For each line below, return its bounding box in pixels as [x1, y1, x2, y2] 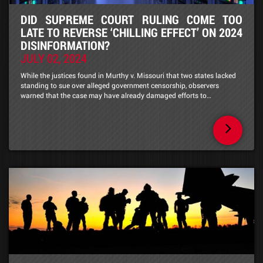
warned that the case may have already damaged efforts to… [21, 90, 211, 100]
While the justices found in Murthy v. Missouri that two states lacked [21, 70, 236, 80]
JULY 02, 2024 [21, 50, 87, 67]
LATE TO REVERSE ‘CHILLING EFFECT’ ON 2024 [21, 24, 242, 41]
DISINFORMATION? [21, 37, 110, 54]
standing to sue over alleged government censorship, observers [21, 80, 219, 90]
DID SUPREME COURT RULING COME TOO [21, 11, 242, 28]
